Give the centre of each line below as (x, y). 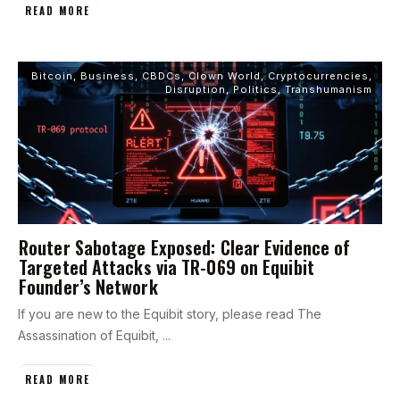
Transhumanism (329, 89)
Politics (255, 89)
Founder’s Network (88, 286)
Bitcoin (52, 75)
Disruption (196, 89)
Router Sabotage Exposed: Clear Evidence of (185, 247)
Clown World (225, 75)
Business (108, 75)
